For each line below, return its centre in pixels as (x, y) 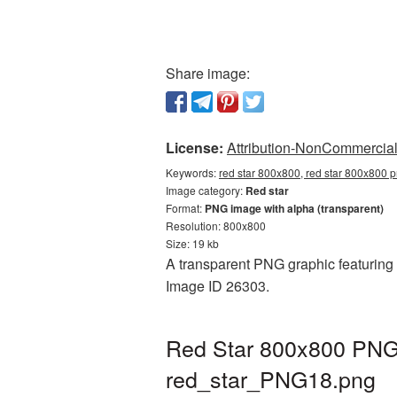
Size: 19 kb (192, 243)
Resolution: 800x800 (216, 226)
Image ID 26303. (218, 286)
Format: (185, 208)
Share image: (208, 73)
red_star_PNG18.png (271, 378)
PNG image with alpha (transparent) (294, 208)
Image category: (206, 190)
